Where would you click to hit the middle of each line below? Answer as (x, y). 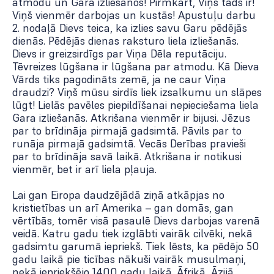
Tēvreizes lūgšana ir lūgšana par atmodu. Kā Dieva (136, 67)
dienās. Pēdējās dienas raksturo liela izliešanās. (125, 41)
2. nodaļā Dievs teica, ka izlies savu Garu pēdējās (130, 28)
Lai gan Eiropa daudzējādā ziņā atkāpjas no (118, 195)
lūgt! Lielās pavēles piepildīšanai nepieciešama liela (135, 105)
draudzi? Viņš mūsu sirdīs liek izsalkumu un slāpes (137, 92)
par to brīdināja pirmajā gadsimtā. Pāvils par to (127, 131)
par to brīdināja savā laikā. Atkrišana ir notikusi (127, 157)
